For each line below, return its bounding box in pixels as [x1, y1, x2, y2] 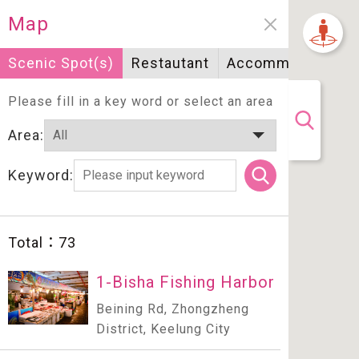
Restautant [131, 54, 209, 71]
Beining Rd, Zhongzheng [96, 301, 249, 317]
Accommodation [226, 54, 343, 71]
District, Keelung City [96, 321, 231, 337]
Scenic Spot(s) [8, 54, 114, 71]
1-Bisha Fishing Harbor [96, 272, 275, 292]
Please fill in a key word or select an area [8, 94, 273, 109]
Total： [8, 234, 58, 251]
